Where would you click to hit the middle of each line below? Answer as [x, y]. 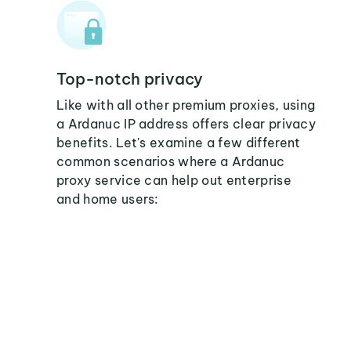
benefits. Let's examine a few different [179, 143]
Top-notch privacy [130, 79]
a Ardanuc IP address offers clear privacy [186, 124]
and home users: [108, 199]
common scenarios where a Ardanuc [171, 161]
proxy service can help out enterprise [174, 180]
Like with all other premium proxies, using [186, 105]
